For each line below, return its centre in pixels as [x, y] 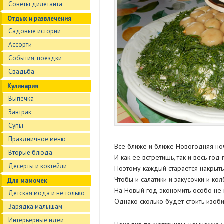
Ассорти [20, 45]
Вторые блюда [30, 153]
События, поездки [35, 58]
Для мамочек [27, 181]
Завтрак [20, 112]
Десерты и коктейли [38, 166]
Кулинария [23, 86]
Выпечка [21, 99]
